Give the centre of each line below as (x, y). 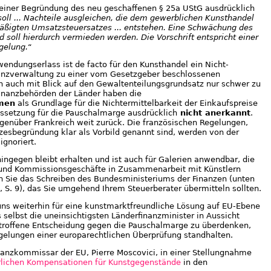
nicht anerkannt (214, 113)
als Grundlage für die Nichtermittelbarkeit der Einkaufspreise (136, 103)
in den (194, 262)
